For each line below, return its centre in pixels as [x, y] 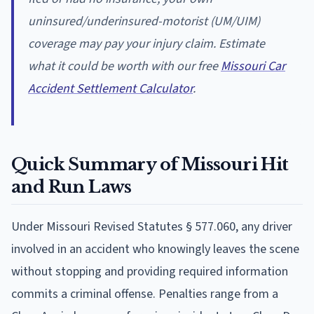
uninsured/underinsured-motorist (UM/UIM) [144, 21]
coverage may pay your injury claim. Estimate [146, 43]
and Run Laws [71, 186]
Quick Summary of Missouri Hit [150, 164]
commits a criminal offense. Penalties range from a [145, 294]
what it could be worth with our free [124, 66]
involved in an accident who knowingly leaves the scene [155, 249]
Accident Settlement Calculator [110, 88]
